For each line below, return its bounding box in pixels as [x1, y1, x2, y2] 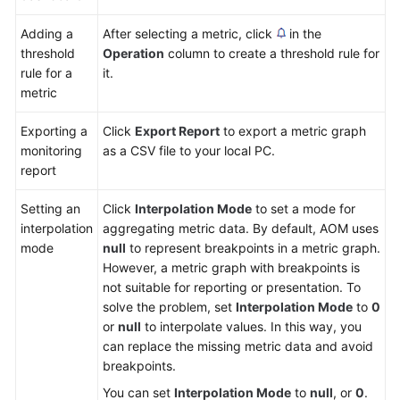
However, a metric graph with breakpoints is [103, 260, 360, 275]
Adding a [21, 26, 73, 41]
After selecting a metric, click [103, 26, 276, 41]
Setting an [21, 201, 80, 216]
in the [286, 26, 321, 41]
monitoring [21, 143, 82, 158]
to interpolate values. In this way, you [141, 319, 362, 334]
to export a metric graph [220, 123, 366, 138]
